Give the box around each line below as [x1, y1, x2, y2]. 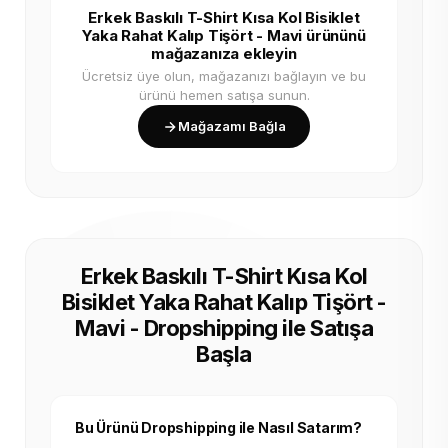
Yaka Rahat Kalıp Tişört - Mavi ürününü [82, 26, 366, 45]
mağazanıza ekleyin [151, 44, 297, 63]
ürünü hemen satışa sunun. [138, 87, 310, 103]
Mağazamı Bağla [178, 118, 286, 134]
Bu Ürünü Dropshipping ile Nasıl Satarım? [75, 419, 362, 436]
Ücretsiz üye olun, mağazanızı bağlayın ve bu [82, 68, 366, 84]
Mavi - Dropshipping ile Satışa [75, 315, 373, 341]
